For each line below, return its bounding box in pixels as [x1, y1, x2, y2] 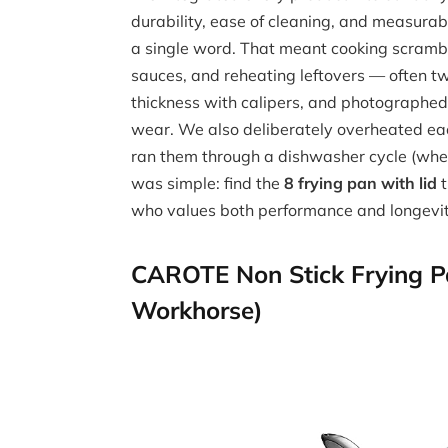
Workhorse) [131, 294, 264, 325]
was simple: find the [131, 172, 285, 193]
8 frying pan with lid [284, 172, 438, 193]
